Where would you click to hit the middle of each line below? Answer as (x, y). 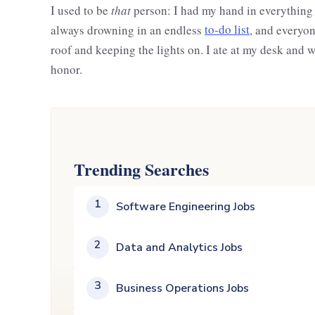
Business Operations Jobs (182, 288)
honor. (66, 69)
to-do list (227, 30)
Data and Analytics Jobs (179, 247)
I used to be (81, 10)
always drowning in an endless (128, 30)
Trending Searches (141, 169)
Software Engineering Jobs (186, 206)
